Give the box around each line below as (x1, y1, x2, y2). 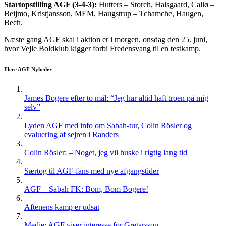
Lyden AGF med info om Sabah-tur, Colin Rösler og (24, 121, 192, 130)
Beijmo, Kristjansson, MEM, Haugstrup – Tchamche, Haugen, (4, 9, 203, 18)
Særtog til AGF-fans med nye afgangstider (24, 166, 159, 176)
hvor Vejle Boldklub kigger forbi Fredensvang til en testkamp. (4, 44, 201, 53)
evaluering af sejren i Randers (24, 130, 119, 139)
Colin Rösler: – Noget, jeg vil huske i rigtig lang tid (24, 148, 187, 157)
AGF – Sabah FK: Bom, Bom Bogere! (24, 185, 148, 194)
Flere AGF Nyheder (4, 66, 52, 73)
